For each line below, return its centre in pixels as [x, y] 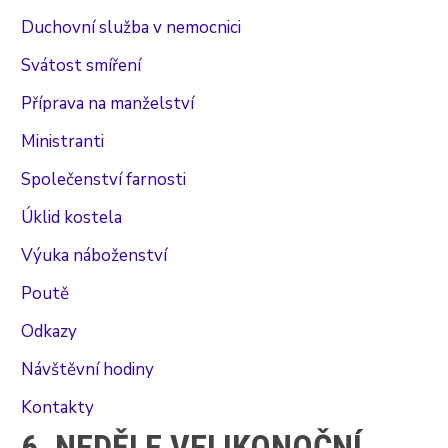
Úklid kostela [72, 217]
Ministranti [63, 141]
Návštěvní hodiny [88, 369]
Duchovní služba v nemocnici [131, 27]
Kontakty [58, 407]
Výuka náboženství [94, 255]
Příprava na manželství [108, 103]
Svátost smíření [81, 65]
